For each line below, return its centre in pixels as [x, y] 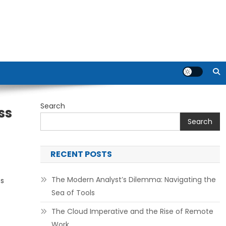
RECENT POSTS [81, 154]
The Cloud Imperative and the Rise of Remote [132, 211]
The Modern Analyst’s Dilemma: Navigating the [133, 180]
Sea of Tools [73, 193]
